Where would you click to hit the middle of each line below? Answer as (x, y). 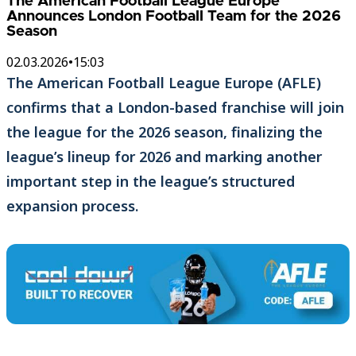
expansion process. (72, 206)
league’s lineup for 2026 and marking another (164, 157)
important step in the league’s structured (151, 182)
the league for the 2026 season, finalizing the (164, 132)
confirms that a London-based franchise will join (175, 108)
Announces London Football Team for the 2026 (174, 16)
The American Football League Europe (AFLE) (164, 83)
